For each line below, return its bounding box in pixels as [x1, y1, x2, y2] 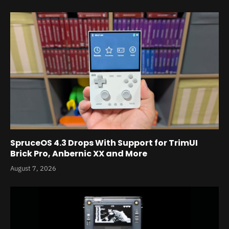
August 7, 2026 [10, 164, 56, 173]
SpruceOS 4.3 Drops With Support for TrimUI [10, 137, 198, 149]
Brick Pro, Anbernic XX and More [10, 148, 147, 160]
